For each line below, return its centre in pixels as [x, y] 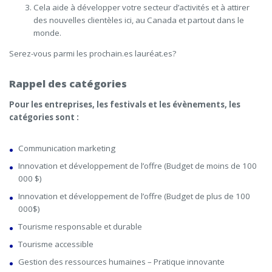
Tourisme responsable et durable [80, 227]
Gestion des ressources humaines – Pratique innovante [121, 262]
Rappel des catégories [68, 84]
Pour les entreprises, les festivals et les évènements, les [125, 105]
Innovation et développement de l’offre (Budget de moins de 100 [138, 166]
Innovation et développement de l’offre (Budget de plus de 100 [134, 196]
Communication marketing [67, 148]
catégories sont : [44, 117]
